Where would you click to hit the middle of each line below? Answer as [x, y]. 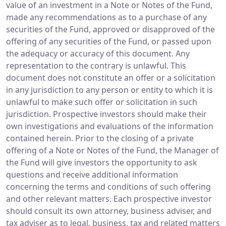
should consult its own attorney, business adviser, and [109, 211]
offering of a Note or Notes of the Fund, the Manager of [112, 150]
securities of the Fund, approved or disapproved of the [110, 29]
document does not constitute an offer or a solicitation [111, 77]
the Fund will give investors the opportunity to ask [102, 162]
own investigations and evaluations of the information [110, 126]
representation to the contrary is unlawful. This [96, 65]
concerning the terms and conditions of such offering [108, 186]
